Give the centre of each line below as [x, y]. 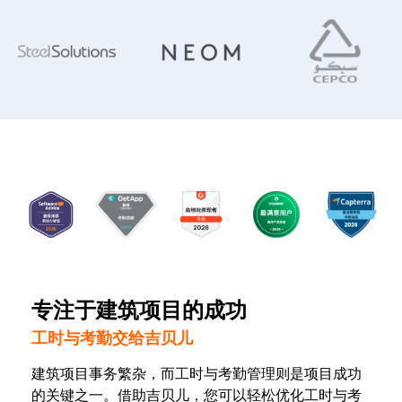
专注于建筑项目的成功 [139, 311]
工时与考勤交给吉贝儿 [112, 338]
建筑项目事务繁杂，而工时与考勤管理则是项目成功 [197, 374]
